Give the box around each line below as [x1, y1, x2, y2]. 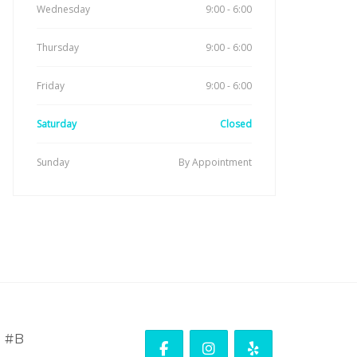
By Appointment [178, 155, 252, 169]
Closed [220, 117, 252, 131]
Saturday [37, 117, 76, 131]
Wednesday [37, 2, 90, 16]
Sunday [37, 155, 69, 169]
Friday [37, 79, 65, 92]
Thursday [37, 41, 79, 54]
